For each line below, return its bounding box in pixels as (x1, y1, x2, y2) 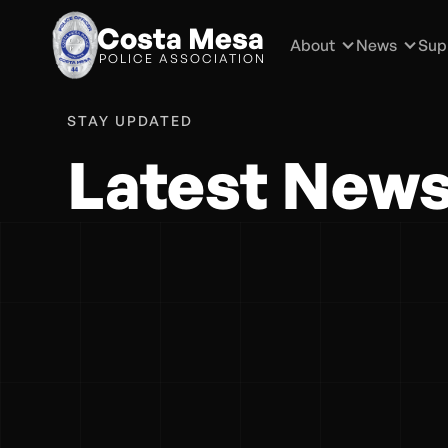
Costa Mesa (96, 20, 264, 57)
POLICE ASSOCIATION (98, 51, 266, 67)
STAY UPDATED (67, 112, 194, 129)
